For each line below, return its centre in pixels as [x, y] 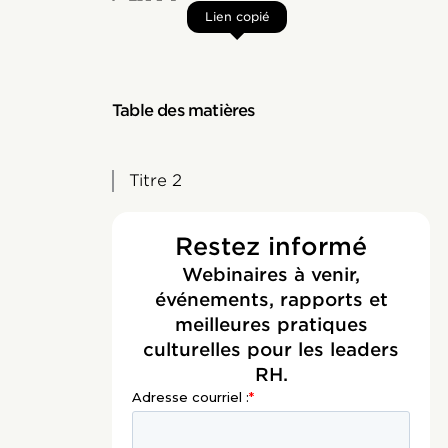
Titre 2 [155, 180]
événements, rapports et [271, 299]
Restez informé [271, 246]
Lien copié [237, 16]
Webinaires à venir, [271, 274]
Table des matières [183, 110]
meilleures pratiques [271, 324]
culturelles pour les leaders [271, 349]
